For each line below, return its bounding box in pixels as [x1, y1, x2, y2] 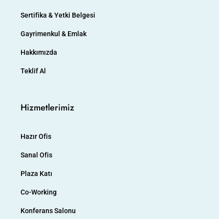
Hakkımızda [21, 48, 57, 57]
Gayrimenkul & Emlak [21, 30, 87, 38]
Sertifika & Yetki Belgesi [21, 11, 95, 20]
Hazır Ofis [21, 132, 51, 141]
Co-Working [21, 188, 57, 197]
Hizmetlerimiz [21, 101, 74, 114]
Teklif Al [21, 67, 46, 75]
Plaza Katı [21, 170, 52, 178]
